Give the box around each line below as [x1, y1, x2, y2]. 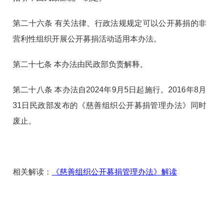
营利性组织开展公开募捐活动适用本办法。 [13, 35, 162, 44]
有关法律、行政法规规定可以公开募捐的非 [55, 19, 206, 28]
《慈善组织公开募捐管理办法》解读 [52, 168, 177, 176]
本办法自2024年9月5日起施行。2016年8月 [54, 86, 206, 94]
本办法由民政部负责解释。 [54, 60, 148, 69]
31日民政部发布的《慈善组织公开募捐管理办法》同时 [13, 101, 206, 110]
